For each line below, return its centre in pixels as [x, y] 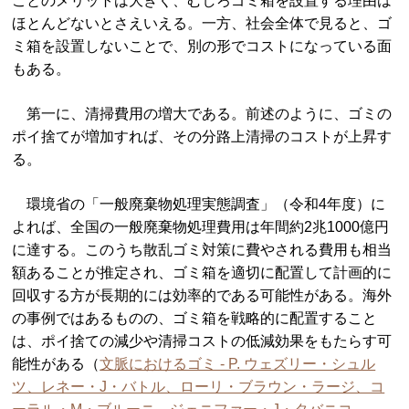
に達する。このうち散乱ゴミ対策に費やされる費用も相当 [202, 249]
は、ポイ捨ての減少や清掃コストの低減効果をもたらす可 [202, 341]
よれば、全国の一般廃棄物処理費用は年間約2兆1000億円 [201, 226]
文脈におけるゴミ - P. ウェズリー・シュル [238, 363]
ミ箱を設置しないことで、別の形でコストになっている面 [202, 46]
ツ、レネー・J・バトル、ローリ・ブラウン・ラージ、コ [199, 386]
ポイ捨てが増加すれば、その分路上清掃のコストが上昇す [202, 136]
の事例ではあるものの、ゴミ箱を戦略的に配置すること [195, 318]
